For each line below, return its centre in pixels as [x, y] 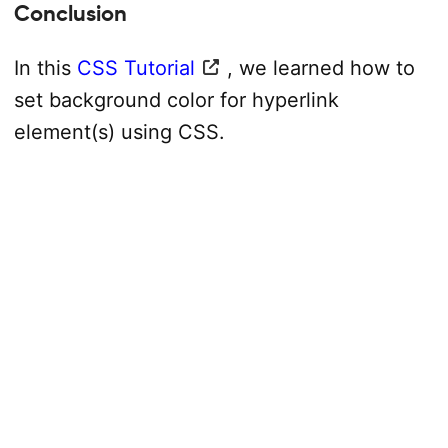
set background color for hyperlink [176, 99]
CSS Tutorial [135, 67]
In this [45, 67]
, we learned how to [320, 67]
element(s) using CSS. [119, 131]
